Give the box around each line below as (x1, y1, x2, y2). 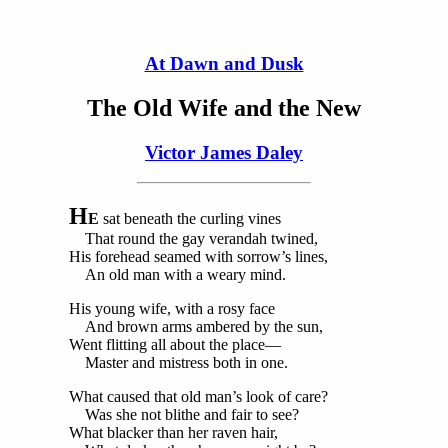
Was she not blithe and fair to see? (69, 406, 299, 424)
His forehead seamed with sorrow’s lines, (69, 248, 328, 266)
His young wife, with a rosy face (69, 300, 275, 318)
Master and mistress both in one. (69, 354, 288, 372)
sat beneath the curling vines (99, 210, 281, 228)
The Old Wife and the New (87, 94, 361, 121)
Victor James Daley (145, 141, 303, 163)
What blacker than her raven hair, (69, 424, 278, 442)
